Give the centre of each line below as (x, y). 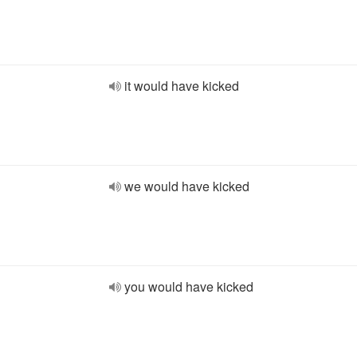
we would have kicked (187, 186)
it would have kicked (182, 86)
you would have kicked (189, 286)
